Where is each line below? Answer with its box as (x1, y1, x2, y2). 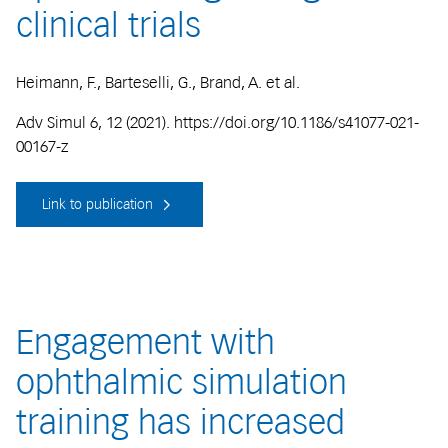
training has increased (16, 402, 345, 443)
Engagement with (16, 322, 275, 363)
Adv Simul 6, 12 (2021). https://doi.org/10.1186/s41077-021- (16, 112, 419, 132)
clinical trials (16, 5, 201, 46)
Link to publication (42, 196, 157, 213)
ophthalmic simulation (16, 362, 347, 403)
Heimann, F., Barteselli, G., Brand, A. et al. (16, 72, 300, 92)
